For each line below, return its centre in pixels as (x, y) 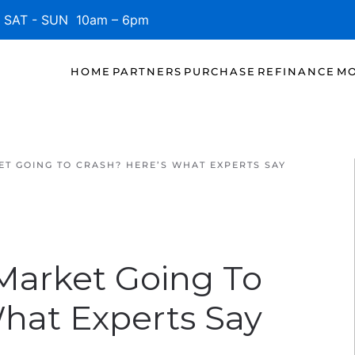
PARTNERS (147, 71)
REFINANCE (296, 71)
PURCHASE (220, 71)
